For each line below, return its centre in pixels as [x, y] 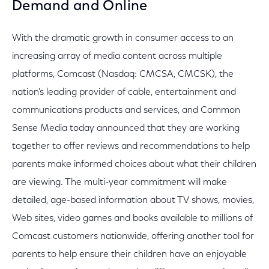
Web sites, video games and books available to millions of [132, 219]
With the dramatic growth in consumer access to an [123, 38]
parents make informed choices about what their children [134, 165]
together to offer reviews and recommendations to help [131, 147]
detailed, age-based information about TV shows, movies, [133, 201]
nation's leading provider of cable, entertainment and [124, 92]
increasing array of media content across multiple [117, 56]
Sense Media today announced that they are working [126, 128]
